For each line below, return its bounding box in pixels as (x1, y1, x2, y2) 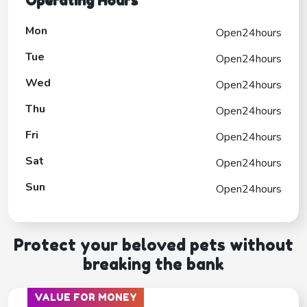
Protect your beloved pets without (14, 234, 293, 255)
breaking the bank (83, 254, 224, 274)
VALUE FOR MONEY (34, 291, 137, 303)
